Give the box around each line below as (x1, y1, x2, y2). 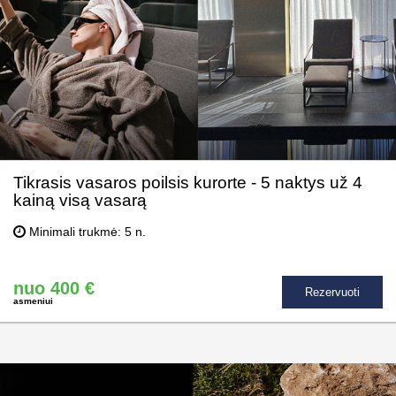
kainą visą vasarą (13, 191, 147, 210)
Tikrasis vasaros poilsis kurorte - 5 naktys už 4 (13, 173, 362, 193)
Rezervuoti (305, 286, 360, 300)
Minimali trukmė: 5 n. (26, 225, 146, 240)
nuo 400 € (13, 278, 95, 298)
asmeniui (13, 295, 53, 306)
